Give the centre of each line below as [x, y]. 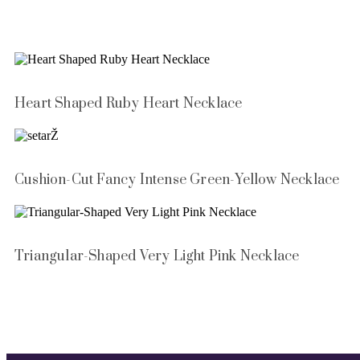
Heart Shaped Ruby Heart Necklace [129, 104]
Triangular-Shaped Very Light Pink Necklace [157, 256]
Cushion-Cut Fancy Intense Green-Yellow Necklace [177, 180]
